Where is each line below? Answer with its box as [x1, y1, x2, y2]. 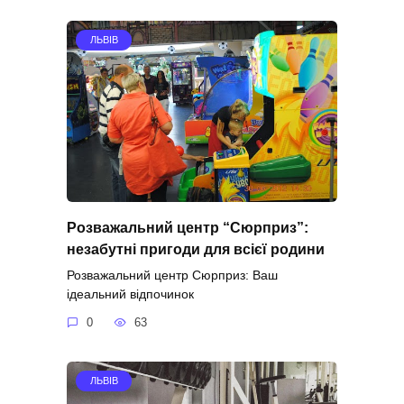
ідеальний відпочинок [67, 286, 194, 301]
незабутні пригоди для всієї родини [67, 241, 325, 257]
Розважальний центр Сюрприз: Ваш [67, 267, 278, 282]
